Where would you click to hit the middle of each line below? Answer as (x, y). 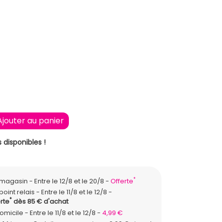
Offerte (122, 181)
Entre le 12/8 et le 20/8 (70, 181)
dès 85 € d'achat (40, 201)
